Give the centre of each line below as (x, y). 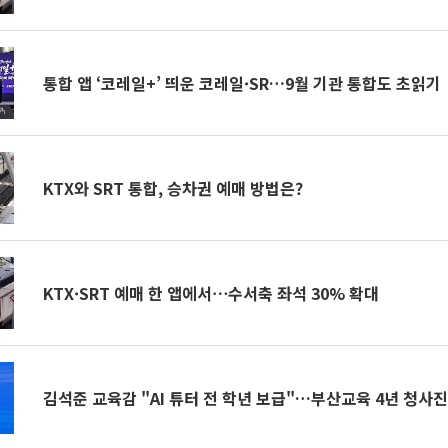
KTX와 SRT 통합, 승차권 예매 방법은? (173, 188)
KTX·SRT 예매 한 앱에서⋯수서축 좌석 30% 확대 (211, 293)
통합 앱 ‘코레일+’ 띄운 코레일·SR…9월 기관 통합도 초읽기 (242, 83)
